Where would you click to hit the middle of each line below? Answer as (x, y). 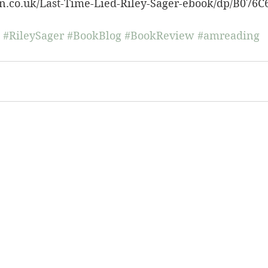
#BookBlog (94, 36)
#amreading (229, 36)
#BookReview (159, 36)
